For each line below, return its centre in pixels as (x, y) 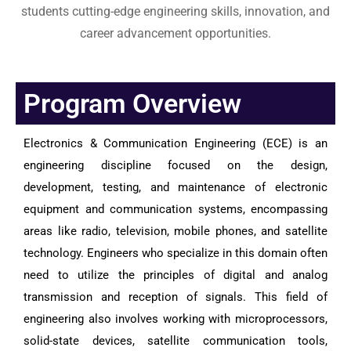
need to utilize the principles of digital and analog (175, 275)
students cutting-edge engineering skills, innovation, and (175, 11)
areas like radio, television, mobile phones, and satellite (175, 231)
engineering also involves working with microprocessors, (175, 319)
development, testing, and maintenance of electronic (175, 187)
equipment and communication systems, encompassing (175, 209)
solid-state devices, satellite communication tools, (175, 341)
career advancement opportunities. (175, 33)
